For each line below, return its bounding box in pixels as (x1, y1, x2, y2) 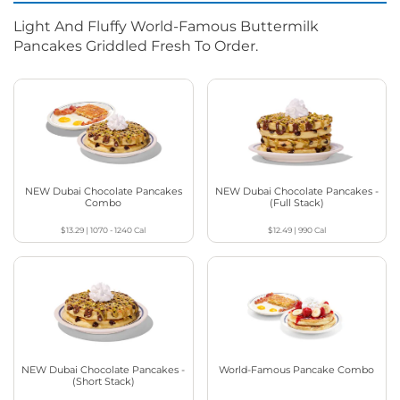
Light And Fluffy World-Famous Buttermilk (13, 18, 319, 36)
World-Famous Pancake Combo (219, 362, 375, 376)
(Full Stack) (269, 196, 324, 210)
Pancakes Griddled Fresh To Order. (13, 37, 258, 55)
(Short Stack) (71, 374, 135, 387)
